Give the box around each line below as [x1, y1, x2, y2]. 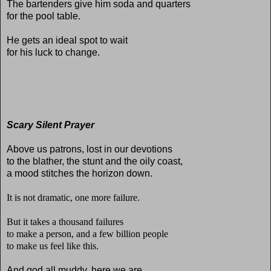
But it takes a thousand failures [7, 216, 123, 227]
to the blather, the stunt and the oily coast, [7, 155, 185, 166]
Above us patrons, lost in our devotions [7, 143, 172, 154]
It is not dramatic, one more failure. [7, 192, 140, 203]
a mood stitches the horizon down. [7, 168, 152, 178]
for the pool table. [7, 10, 80, 21]
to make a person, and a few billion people [7, 228, 168, 239]
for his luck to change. [7, 47, 100, 57]
